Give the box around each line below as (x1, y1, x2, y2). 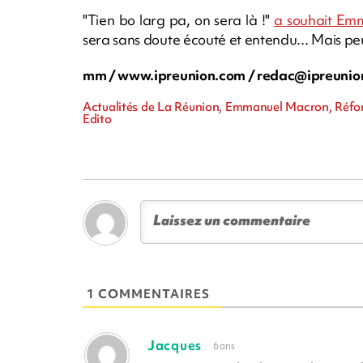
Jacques (147, 336, 202, 355)
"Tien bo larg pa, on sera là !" (83, 11, 275, 30)
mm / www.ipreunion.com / (83, 66, 257, 85)
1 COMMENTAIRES (87, 286, 210, 303)
